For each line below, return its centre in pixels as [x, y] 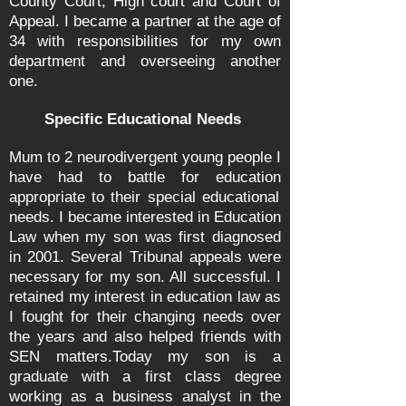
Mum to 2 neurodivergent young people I [145, 157]
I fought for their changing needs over [145, 317]
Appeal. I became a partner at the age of [145, 21]
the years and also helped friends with [145, 337]
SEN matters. [61, 357]
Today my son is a [197, 357]
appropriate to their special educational [144, 197]
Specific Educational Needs [145, 119]
